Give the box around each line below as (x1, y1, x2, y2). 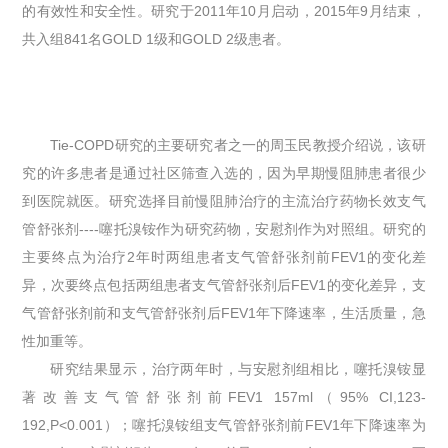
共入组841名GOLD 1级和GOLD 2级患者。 (22, 30, 291, 47)
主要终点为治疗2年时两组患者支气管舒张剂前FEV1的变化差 (22, 248, 426, 265)
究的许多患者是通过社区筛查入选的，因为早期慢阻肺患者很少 (22, 164, 426, 181)
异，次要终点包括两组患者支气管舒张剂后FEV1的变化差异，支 (22, 276, 426, 293)
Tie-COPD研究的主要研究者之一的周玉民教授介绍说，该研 (50, 136, 426, 153)
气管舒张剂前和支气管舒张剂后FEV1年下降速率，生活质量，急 (22, 304, 426, 321)
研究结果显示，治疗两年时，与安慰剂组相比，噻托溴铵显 (50, 360, 426, 377)
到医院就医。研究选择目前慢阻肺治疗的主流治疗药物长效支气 (22, 192, 426, 209)
